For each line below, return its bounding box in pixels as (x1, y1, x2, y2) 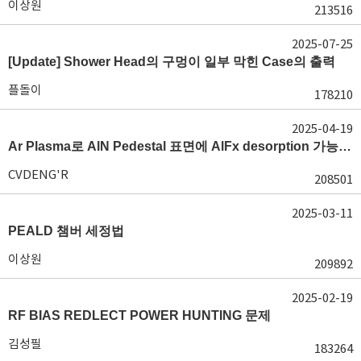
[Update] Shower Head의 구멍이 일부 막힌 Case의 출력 (8, 54, 335, 68)
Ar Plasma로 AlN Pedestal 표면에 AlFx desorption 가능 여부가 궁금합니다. (338, 139, 351, 153)
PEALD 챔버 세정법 (8, 223, 124, 238)
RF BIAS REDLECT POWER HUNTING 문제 (8, 308, 271, 322)
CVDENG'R (8, 166, 68, 182)
